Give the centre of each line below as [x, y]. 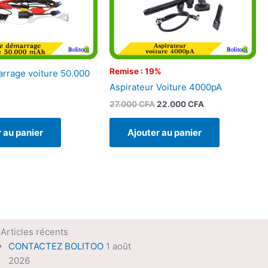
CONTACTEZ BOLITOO [56, 246]
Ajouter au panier [165, 133]
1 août [118, 246]
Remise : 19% [136, 71]
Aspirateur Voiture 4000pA [166, 87]
